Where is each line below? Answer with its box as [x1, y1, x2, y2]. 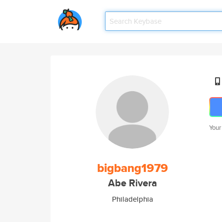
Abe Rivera [108, 176, 157, 190]
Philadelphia [111, 194, 153, 204]
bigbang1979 [97, 159, 168, 177]
